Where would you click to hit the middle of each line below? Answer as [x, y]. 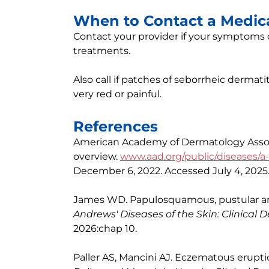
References [116, 126]
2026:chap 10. [105, 228]
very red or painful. [117, 94]
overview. [97, 156]
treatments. [102, 51]
